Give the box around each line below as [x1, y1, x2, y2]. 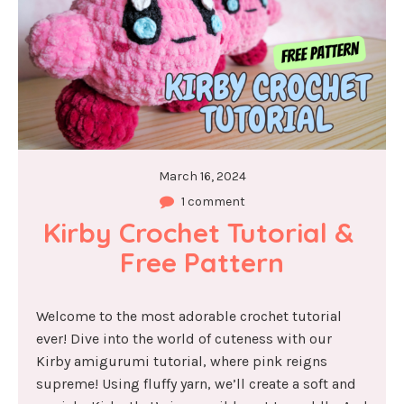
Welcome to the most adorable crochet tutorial [36, 307, 342, 325]
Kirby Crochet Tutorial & [43, 215, 353, 250]
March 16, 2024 [158, 168, 246, 184]
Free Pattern [120, 244, 284, 280]
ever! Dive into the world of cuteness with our [36, 329, 332, 347]
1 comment [180, 193, 245, 209]
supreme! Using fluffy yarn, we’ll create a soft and [36, 374, 356, 392]
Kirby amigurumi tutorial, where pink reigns [36, 352, 327, 370]
